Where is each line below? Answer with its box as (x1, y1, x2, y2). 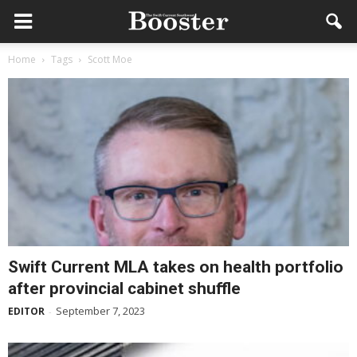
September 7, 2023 (56, 304, 145, 319)
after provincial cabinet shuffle (8, 279, 241, 299)
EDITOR (8, 304, 45, 319)
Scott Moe (88, 53, 132, 66)
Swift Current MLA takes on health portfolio (8, 257, 343, 277)
